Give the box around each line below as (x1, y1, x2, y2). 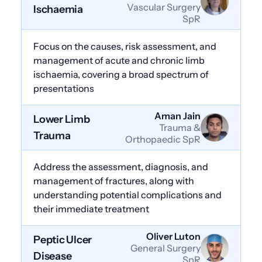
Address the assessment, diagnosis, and (33, 160, 208, 173)
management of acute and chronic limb (33, 54, 205, 66)
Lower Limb (33, 112, 90, 126)
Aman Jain (154, 109, 201, 122)
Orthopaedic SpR (125, 133, 201, 145)
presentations (33, 82, 94, 94)
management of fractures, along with (33, 174, 194, 187)
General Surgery (130, 242, 201, 254)
